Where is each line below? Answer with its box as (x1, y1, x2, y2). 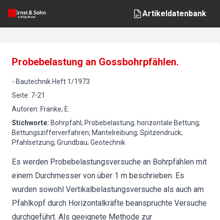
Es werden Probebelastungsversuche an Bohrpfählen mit (12, 157, 207, 166)
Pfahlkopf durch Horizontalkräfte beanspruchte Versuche (12, 198, 207, 208)
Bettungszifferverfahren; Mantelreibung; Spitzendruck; (12, 129, 183, 137)
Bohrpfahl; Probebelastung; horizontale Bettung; (51, 119, 200, 127)
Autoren (12, 105, 37, 113)
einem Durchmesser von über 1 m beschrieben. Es (12, 171, 184, 180)
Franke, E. (40, 105, 70, 113)
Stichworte (12, 119, 47, 127)
